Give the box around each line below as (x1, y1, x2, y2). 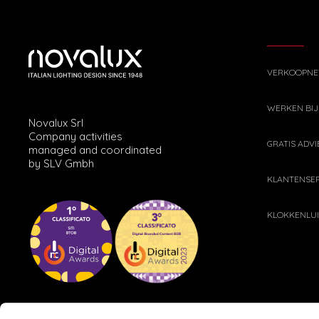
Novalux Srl (28, 115, 83, 130)
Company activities (28, 129, 122, 143)
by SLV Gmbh (28, 156, 94, 170)
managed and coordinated (28, 142, 162, 157)
